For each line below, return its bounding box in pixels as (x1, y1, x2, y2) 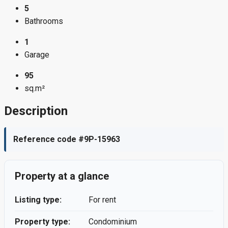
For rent (89, 195, 116, 205)
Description (4, 103, 68, 118)
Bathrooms (24, 16, 63, 26)
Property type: (15, 217, 70, 227)
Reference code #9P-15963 (13, 134, 120, 145)
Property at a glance (15, 170, 109, 183)
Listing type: (15, 195, 62, 205)
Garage (24, 49, 49, 60)
